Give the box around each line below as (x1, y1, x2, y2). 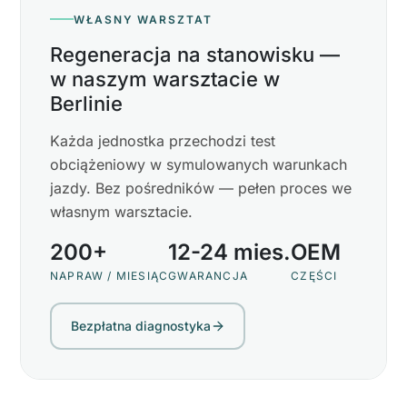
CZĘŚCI (291, 269, 338, 283)
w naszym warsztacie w (50, 66, 280, 91)
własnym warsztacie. (50, 202, 193, 221)
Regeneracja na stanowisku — (50, 42, 340, 66)
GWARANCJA (168, 269, 249, 283)
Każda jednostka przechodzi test (50, 131, 275, 150)
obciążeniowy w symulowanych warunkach (50, 154, 347, 174)
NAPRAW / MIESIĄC (50, 269, 169, 283)
